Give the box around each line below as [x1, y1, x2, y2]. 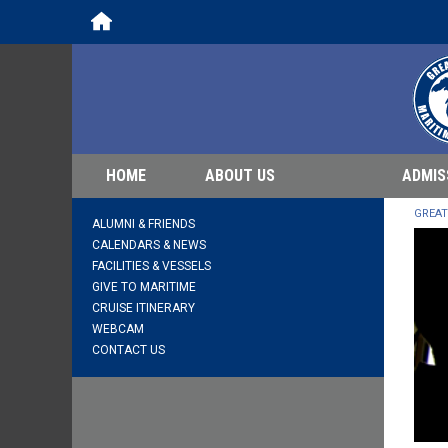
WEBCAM [92, 322, 144, 336]
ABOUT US [205, 166, 275, 185]
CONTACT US [92, 343, 165, 357]
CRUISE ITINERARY [92, 301, 195, 315]
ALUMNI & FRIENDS [92, 217, 195, 231]
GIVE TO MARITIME [92, 280, 196, 294]
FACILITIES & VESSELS [92, 259, 211, 273]
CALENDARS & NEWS [92, 238, 206, 252]
